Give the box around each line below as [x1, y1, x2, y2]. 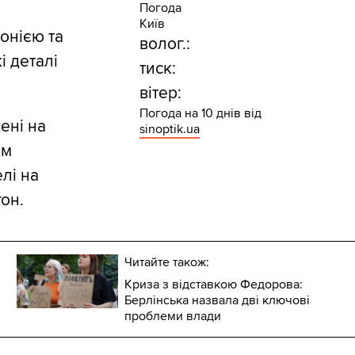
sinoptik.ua [139, 121, 200, 138]
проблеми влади [124, 308, 222, 325]
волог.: [139, 34, 190, 55]
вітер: [139, 83, 181, 104]
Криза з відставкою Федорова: [124, 277, 303, 293]
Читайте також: [124, 254, 210, 271]
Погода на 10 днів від [139, 105, 261, 122]
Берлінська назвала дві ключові [124, 292, 311, 309]
